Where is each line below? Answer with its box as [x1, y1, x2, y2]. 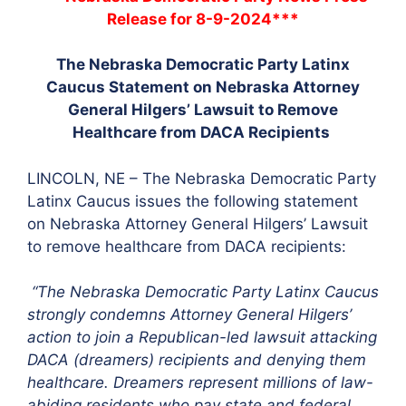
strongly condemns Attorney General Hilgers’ [27, 305, 352, 324]
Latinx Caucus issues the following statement [27, 191, 358, 210]
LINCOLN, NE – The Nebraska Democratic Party [27, 169, 376, 188]
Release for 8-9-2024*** [107, 9, 299, 28]
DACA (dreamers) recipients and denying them [27, 351, 366, 369]
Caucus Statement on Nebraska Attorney [46, 78, 360, 96]
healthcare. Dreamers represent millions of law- [27, 373, 373, 391]
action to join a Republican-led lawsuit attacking [27, 328, 377, 346]
